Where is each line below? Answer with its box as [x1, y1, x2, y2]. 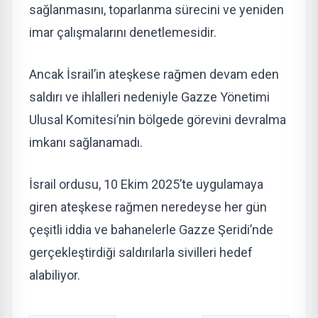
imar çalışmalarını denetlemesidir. [29, 24, 216, 40]
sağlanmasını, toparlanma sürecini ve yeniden [29, 1, 284, 17]
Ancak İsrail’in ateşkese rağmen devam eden [29, 66, 279, 82]
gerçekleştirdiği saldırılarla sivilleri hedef [29, 244, 253, 260]
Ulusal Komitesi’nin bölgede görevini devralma [29, 111, 286, 127]
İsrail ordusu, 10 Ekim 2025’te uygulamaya [29, 176, 263, 192]
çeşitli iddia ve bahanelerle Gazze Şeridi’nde [29, 221, 273, 237]
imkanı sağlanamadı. [29, 134, 143, 150]
